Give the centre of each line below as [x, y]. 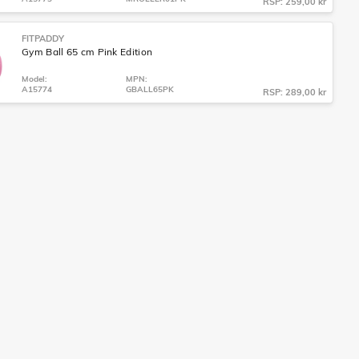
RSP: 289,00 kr [294, 92]
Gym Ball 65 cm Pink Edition [87, 52]
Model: [34, 79]
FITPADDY [43, 38]
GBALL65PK [150, 89]
